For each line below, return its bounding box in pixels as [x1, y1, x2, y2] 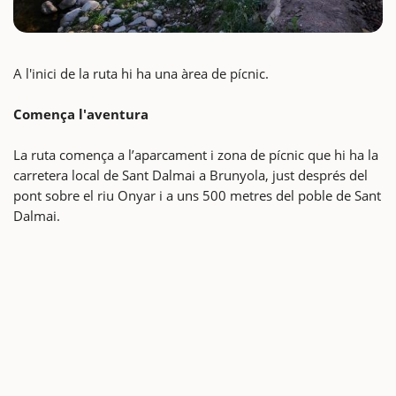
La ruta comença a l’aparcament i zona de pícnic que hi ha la [13, 145, 378, 164]
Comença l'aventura [13, 104, 148, 123]
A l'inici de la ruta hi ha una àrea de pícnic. [13, 64, 269, 82]
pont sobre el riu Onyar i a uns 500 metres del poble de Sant [13, 186, 381, 204]
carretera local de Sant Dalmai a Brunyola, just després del [13, 165, 368, 184]
